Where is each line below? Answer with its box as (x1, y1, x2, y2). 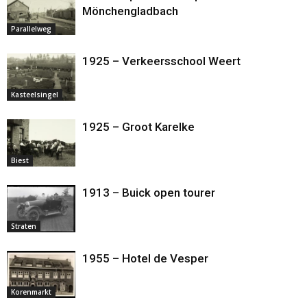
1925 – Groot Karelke (82, 119, 195, 134)
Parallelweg (11, 23, 51, 34)
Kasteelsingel (11, 89, 58, 99)
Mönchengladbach (82, 3, 178, 18)
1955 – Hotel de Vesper (82, 251, 208, 265)
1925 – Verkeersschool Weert (82, 53, 241, 68)
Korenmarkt (11, 286, 51, 297)
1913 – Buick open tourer (82, 185, 215, 199)
